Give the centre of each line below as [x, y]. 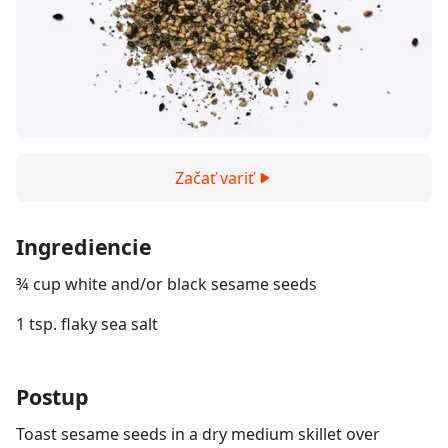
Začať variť [214, 178]
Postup [52, 396]
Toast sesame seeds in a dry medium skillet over [198, 434]
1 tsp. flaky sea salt [87, 324]
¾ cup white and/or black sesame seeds [166, 284]
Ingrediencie [84, 246]
